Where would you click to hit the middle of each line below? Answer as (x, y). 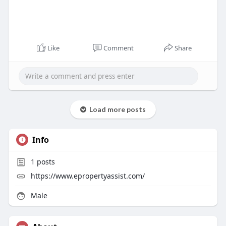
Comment (118, 48)
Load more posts (116, 109)
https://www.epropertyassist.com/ (88, 176)
